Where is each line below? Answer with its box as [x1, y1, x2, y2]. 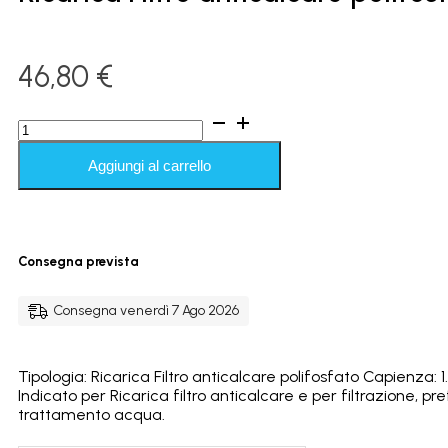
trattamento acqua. [18, 404, 165, 424]
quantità [17, 224, 80, 244]
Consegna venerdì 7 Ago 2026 [53, 301, 239, 319]
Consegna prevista [18, 252, 139, 269]
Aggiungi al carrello [88, 157, 211, 175]
